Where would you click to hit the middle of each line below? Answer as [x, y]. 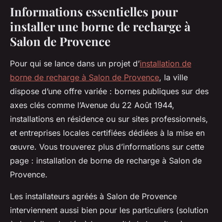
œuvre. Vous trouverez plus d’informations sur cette [107, 147]
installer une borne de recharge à [100, 27]
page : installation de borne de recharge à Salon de [106, 161]
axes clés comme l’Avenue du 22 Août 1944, [92, 105]
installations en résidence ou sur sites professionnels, [109, 119]
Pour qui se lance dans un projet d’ [75, 64]
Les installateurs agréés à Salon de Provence [93, 196]
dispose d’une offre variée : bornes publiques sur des [109, 91]
